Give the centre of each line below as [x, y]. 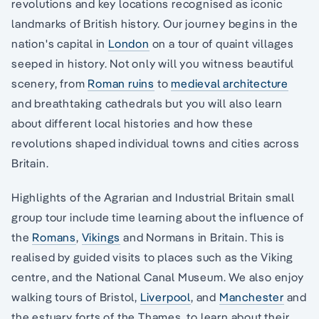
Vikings [101, 237]
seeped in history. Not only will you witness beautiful [153, 63]
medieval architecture [230, 83]
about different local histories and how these [132, 123]
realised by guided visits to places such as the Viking [153, 257]
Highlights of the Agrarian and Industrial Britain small [153, 197]
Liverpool [166, 297]
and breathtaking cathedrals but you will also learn [147, 103]
